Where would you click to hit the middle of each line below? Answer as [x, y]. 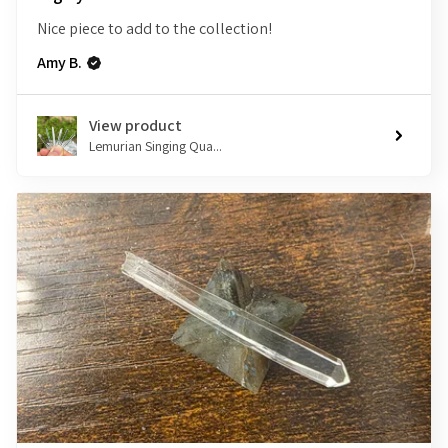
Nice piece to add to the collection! [154, 29]
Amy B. [59, 63]
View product [135, 126]
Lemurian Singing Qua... [155, 146]
